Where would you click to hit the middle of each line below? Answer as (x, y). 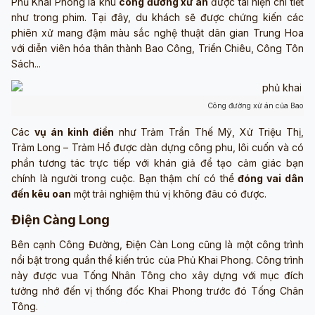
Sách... (26, 63)
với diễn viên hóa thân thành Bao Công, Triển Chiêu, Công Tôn (157, 48)
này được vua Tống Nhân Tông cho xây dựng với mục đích (157, 276)
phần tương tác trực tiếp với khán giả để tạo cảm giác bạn (157, 163)
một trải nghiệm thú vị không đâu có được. (169, 194)
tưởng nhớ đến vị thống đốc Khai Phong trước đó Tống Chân (157, 291)
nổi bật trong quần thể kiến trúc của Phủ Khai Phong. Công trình (157, 260)
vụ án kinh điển (74, 132)
